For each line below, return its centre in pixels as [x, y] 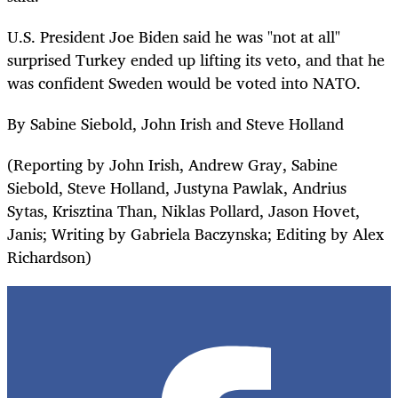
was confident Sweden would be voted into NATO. [184, 82]
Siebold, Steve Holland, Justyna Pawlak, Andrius [177, 188]
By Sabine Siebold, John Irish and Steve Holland [175, 124]
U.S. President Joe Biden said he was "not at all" [174, 36]
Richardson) [49, 257]
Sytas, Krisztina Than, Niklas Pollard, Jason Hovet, [183, 211]
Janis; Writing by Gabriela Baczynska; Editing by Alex [195, 234]
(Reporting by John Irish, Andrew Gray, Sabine [172, 165]
